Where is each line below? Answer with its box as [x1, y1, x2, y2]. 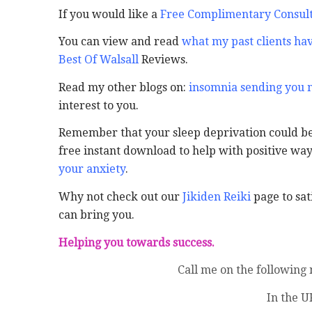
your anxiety [58, 162, 125, 176]
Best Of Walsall [58, 53, 139, 67]
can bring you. [58, 208, 134, 221]
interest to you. [58, 98, 139, 112]
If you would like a [58, 7, 160, 21]
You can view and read [58, 35, 182, 49]
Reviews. [138, 53, 188, 67]
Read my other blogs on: [58, 80, 189, 94]
